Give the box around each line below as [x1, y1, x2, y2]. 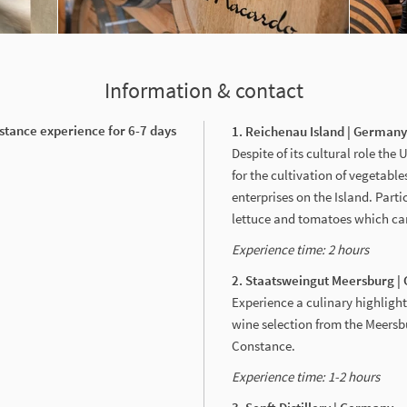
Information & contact [104, 75, 303, 104]
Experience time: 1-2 [232, 367, 348, 385]
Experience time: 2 [232, 240, 337, 258]
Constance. [232, 336, 298, 354]
